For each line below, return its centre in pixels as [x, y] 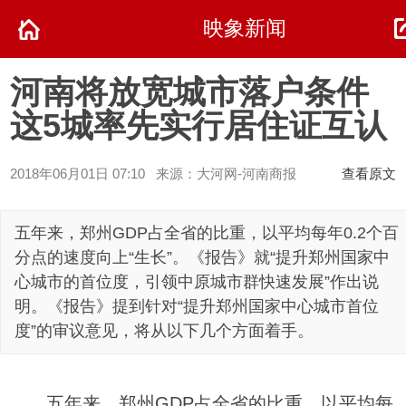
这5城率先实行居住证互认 [199, 125]
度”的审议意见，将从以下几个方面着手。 [164, 331]
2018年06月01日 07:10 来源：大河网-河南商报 [154, 173]
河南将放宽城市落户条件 [190, 92]
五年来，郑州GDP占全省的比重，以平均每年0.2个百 [207, 233]
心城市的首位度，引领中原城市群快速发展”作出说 [197, 282]
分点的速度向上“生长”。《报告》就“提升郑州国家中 [202, 257]
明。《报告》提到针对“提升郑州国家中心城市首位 [197, 306]
